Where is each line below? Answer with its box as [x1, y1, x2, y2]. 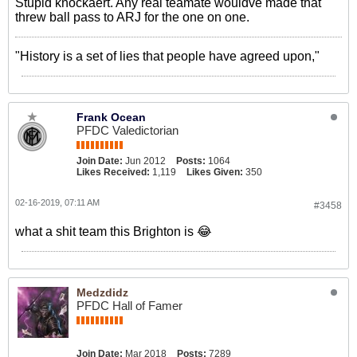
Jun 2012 [125, 155, 166, 167]
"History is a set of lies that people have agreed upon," [15, 49, 320, 63]
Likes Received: [76, 167, 150, 178]
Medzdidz [76, 286, 128, 299]
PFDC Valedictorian [76, 124, 178, 137]
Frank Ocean [76, 111, 146, 124]
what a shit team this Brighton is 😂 [15, 225, 212, 238]
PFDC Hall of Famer [76, 299, 182, 312]
